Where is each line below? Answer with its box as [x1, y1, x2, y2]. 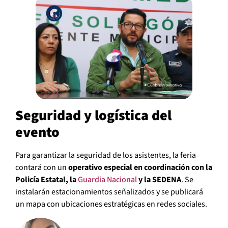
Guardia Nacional [78, 174, 137, 186]
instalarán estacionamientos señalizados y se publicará [15, 186, 203, 198]
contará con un [15, 162, 68, 174]
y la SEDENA [137, 174, 181, 186]
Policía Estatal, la [15, 174, 78, 186]
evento [15, 122, 60, 143]
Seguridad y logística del [15, 105, 172, 126]
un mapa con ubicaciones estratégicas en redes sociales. [15, 198, 207, 210]
